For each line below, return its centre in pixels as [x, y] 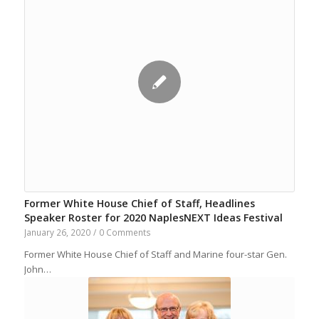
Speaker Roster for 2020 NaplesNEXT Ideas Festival [153, 218]
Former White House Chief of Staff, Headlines [139, 204]
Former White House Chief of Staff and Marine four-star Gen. [155, 255]
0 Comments [125, 232]
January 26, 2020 [57, 232]
